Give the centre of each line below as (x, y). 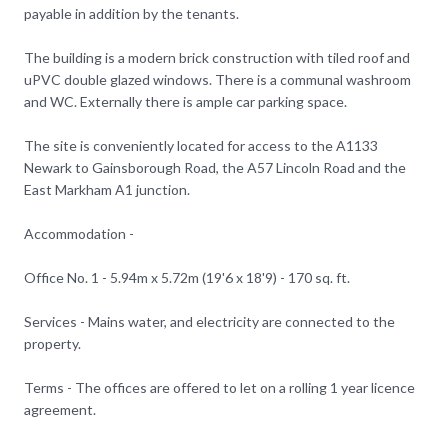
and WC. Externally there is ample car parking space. (185, 101)
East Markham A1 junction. (107, 189)
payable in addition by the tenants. (131, 13)
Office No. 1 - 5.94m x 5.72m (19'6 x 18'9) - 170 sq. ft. (187, 277)
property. (52, 343)
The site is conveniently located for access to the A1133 (201, 145)
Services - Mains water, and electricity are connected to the (209, 321)
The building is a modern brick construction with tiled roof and (217, 57)
